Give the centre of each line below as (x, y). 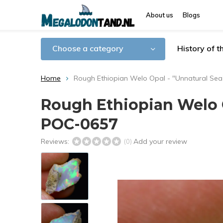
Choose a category (88, 48)
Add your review (160, 141)
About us (160, 15)
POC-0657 (79, 124)
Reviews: (56, 141)
